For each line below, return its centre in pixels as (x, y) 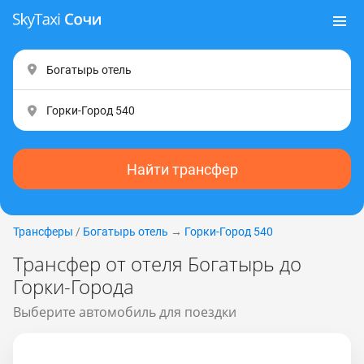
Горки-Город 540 (229, 232)
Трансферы (43, 232)
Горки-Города (74, 286)
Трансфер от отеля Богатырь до (157, 264)
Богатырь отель (126, 232)
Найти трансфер (182, 169)
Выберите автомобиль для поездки (125, 312)
